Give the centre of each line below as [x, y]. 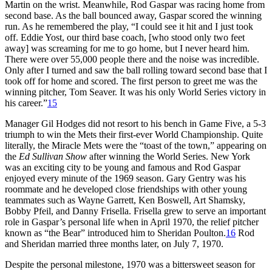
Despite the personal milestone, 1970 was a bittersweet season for [130, 264]
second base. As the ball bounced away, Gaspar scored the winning [133, 15]
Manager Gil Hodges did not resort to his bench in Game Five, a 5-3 [135, 123]
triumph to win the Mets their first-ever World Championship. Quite [134, 134]
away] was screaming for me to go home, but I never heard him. [127, 48]
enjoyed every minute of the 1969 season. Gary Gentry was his [125, 178]
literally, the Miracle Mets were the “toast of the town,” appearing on [136, 145]
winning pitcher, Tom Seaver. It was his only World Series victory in [135, 92]
